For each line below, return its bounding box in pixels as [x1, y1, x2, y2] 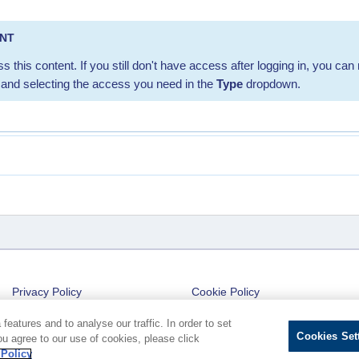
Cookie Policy [192, 285, 260, 299]
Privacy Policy [12, 285, 82, 299]
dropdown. [243, 76, 301, 91]
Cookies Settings [192, 313, 276, 327]
